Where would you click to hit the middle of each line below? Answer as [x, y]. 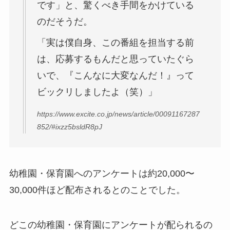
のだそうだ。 [64, 22]
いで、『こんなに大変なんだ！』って [115, 76]
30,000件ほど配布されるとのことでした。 [97, 190]
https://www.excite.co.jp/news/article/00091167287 [118, 114]
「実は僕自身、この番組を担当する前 [115, 43]
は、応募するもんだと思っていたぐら [115, 59]
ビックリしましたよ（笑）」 [97, 92]
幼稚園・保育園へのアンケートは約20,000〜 [102, 174]
